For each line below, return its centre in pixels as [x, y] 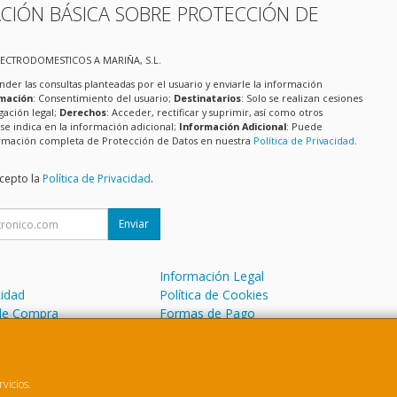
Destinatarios [207, 97]
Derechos [82, 112]
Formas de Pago [208, 314]
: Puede [304, 126]
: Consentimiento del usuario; [103, 97]
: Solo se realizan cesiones [301, 97]
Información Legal [212, 276]
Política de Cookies [214, 295]
